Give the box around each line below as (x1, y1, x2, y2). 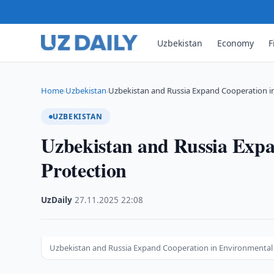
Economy (217, 37, 254, 49)
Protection (41, 155, 127, 184)
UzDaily (41, 194, 73, 206)
